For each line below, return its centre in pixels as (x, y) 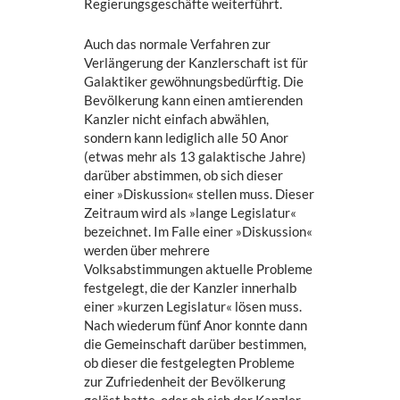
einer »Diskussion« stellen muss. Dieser (200, 194)
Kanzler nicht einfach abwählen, (177, 119)
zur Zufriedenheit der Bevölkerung (185, 382)
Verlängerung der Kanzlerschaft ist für (196, 63)
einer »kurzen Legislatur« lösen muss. (193, 307)
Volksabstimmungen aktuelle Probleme (199, 269)
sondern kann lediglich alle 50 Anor (187, 138)
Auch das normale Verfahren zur (178, 44)
